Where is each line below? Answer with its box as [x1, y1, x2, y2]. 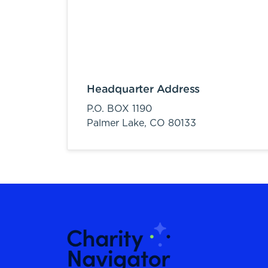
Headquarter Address [87, 84, 200, 95]
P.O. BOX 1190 [87, 104, 152, 114]
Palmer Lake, [87, 118, 150, 128]
